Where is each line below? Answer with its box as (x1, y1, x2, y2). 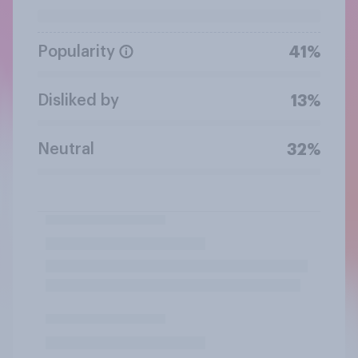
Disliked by (38, 92, 119, 109)
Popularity (38, 43, 115, 60)
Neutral (38, 141, 94, 157)
